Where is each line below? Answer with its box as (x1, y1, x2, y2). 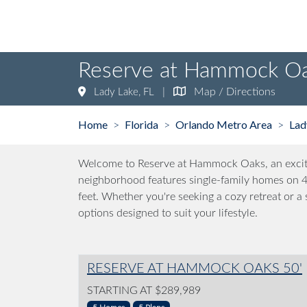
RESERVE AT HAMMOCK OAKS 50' (87, 262, 302, 276)
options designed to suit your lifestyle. (78, 208, 258, 219)
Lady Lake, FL (91, 87, 154, 98)
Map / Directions (194, 86, 275, 98)
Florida (125, 118, 158, 132)
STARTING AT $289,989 (87, 285, 201, 297)
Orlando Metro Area (175, 118, 272, 132)
